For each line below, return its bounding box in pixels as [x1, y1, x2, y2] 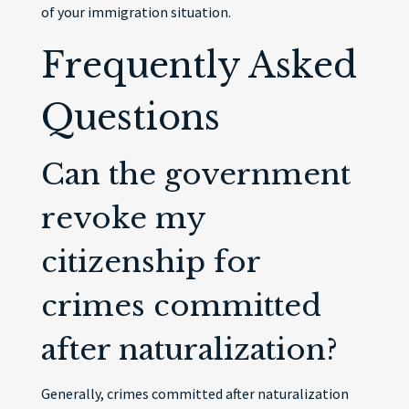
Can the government [40, 156, 351, 193]
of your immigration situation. [40, 3, 231, 21]
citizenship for [40, 244, 260, 280]
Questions [40, 96, 220, 139]
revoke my [40, 200, 205, 236]
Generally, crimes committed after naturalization [40, 384, 349, 403]
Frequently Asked [40, 44, 357, 87]
